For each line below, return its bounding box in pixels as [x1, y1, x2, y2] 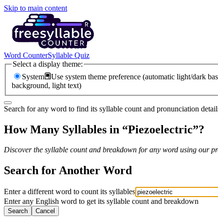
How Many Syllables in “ [4, 123, 128, 136]
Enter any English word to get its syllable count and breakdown [4, 197, 199, 206]
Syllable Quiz [48, 51, 90, 59]
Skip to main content [4, 4, 67, 12]
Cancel [36, 207, 55, 215]
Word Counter [4, 51, 48, 59]
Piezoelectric [128, 123, 193, 136]
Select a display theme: [13, 60, 83, 68]
